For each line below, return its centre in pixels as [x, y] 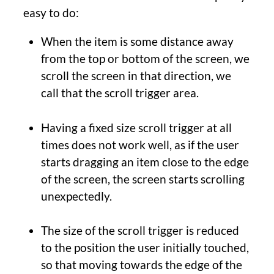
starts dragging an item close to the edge [145, 161]
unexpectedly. [76, 196]
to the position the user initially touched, [145, 248]
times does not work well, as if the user [140, 144]
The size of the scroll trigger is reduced [140, 231]
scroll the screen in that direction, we [136, 76]
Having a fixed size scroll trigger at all [136, 127]
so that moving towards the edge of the [141, 265]
